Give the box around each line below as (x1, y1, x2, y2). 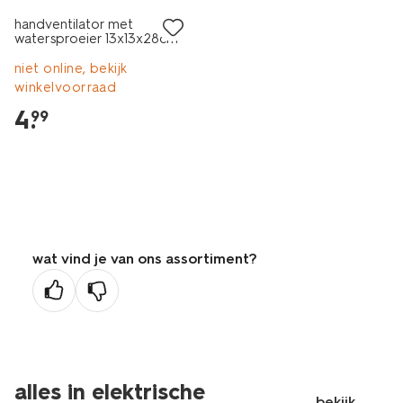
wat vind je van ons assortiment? (32, 250, 257, 267)
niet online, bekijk (14, 60, 128, 76)
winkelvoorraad (14, 79, 117, 95)
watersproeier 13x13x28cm (14, 31, 178, 47)
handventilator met (14, 16, 133, 32)
